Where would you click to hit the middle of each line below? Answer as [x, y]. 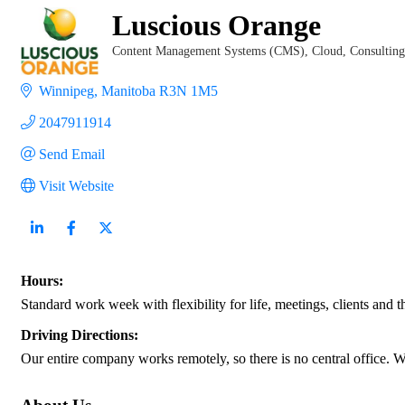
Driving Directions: [80, 334]
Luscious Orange [216, 25]
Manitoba [128, 90]
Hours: [42, 280]
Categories [138, 63]
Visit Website [76, 185]
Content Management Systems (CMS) [208, 51]
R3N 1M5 [188, 90]
